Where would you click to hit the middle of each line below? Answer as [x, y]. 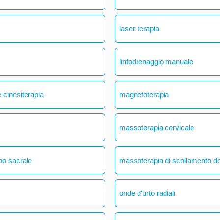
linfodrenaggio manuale [156, 61]
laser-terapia [139, 28]
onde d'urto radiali [148, 193]
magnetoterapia [144, 94]
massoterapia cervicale [157, 127]
